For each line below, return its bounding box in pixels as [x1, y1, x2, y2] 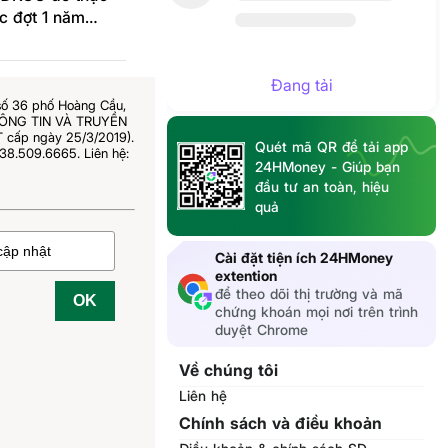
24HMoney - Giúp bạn [254, 158, 400, 175]
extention [214, 267, 277, 284]
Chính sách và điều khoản [178, 413, 382, 433]
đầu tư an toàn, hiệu [254, 178, 389, 195]
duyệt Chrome [214, 321, 308, 338]
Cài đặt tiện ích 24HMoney [214, 249, 393, 266]
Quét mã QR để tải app [254, 138, 408, 155]
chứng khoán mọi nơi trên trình [214, 303, 418, 320]
